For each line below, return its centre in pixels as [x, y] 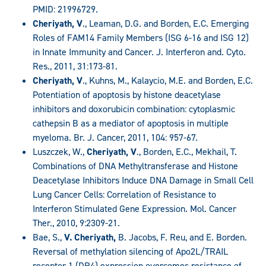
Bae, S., [48, 237]
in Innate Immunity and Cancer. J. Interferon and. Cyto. [139, 52]
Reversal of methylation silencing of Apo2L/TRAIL [130, 251]
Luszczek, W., [60, 151]
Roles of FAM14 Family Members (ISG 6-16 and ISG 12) [141, 37]
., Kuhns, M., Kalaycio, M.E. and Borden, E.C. [168, 80]
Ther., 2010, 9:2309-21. [76, 223]
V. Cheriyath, [91, 237]
